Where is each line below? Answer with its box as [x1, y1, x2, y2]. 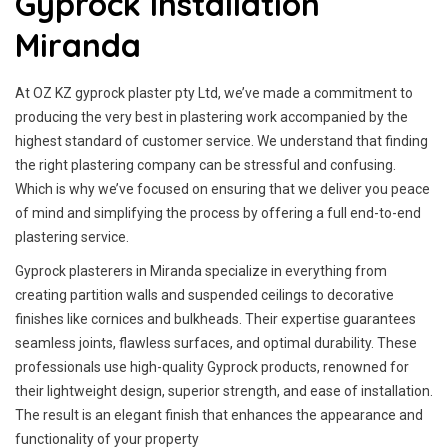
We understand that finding [257, 133, 428, 149]
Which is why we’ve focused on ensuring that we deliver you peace [15, 181, 430, 197]
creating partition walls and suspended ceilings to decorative [15, 287, 394, 303]
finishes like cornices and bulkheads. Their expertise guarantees [15, 311, 416, 327]
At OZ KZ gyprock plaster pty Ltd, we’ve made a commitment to [15, 85, 413, 101]
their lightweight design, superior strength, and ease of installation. [15, 383, 433, 399]
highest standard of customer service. [15, 133, 257, 149]
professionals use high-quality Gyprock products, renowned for [15, 359, 409, 375]
